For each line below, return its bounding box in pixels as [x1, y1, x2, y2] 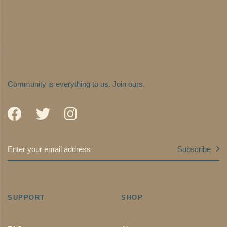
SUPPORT [8, 194, 45, 202]
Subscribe [177, 144, 211, 154]
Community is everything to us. [8, 80, 110, 89]
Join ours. [112, 80, 145, 89]
